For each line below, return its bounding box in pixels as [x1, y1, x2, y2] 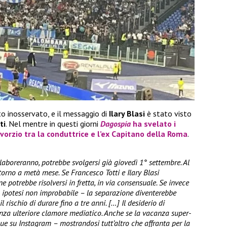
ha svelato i [131, 119, 176, 129]
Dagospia [100, 119, 131, 129]
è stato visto [145, 108, 192, 119]
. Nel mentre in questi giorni [6, 119, 100, 129]
